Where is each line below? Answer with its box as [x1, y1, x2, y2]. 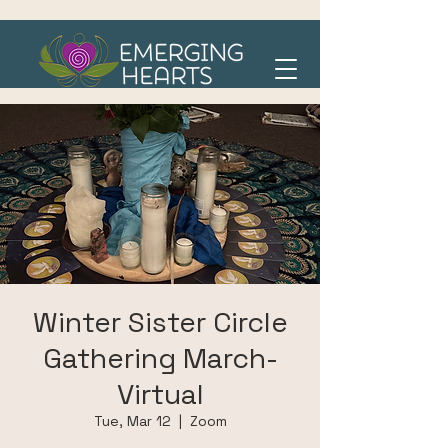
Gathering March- [42, 340, 278, 376]
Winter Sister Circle [32, 304, 288, 340]
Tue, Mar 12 [93, 412, 171, 430]
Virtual [116, 376, 204, 412]
